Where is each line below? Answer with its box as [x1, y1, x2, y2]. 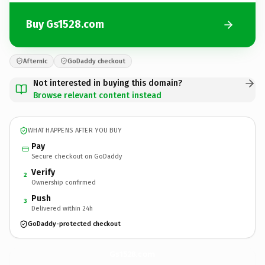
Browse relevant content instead [33, 90, 161, 101]
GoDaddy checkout [67, 57, 125, 65]
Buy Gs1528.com [26, 18, 104, 31]
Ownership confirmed [31, 178, 96, 186]
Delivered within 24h [31, 204, 93, 212]
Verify [31, 167, 55, 177]
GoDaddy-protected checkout [28, 220, 121, 228]
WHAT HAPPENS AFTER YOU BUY [28, 127, 122, 134]
